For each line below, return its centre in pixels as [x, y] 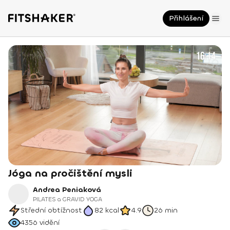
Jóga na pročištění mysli [70, 173]
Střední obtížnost [51, 210]
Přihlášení [186, 18]
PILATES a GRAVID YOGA [68, 199]
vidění [50, 223]
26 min [166, 210]
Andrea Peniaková [67, 190]
